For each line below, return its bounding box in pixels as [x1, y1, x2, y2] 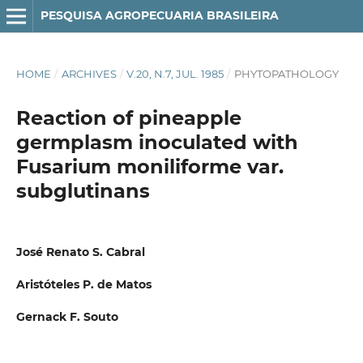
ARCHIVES [61, 66, 117, 80]
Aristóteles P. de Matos [15, 277, 152, 292]
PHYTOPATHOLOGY [233, 66, 339, 80]
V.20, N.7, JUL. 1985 [126, 66, 224, 80]
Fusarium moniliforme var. [15, 154, 284, 178]
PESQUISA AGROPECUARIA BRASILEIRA [40, 8, 279, 23]
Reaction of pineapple [15, 105, 241, 130]
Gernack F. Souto [15, 310, 118, 325]
